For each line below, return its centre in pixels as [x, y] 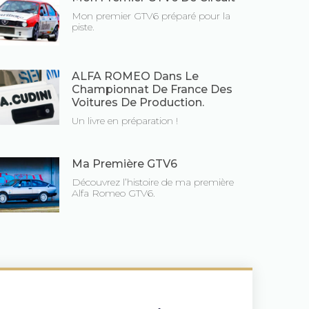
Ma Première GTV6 [124, 164]
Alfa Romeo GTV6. [113, 193]
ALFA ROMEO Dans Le [135, 77]
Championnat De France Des [152, 90]
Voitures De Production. [138, 103]
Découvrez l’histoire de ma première [153, 182]
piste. [83, 27]
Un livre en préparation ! [125, 121]
